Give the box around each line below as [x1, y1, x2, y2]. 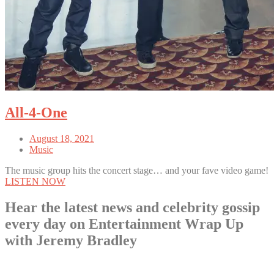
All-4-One [5, 105, 67, 121]
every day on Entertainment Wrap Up [5, 216, 243, 232]
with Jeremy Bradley [5, 232, 137, 249]
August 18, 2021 [29, 133, 94, 144]
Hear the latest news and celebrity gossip [5, 199, 260, 216]
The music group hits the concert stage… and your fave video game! [5, 165, 268, 176]
